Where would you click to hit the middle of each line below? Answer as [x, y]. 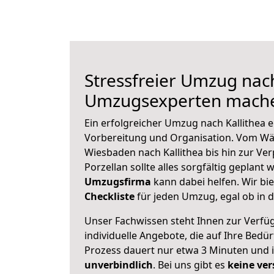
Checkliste [109, 196]
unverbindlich [119, 265]
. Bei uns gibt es [190, 265]
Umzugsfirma [118, 182]
